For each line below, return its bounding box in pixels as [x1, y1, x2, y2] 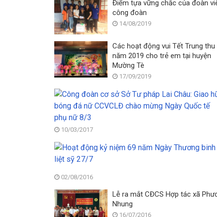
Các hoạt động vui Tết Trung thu [112, 42, 215, 50]
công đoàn [112, 8, 147, 17]
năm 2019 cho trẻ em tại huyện [112, 51, 211, 60]
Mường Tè [112, 61, 144, 70]
